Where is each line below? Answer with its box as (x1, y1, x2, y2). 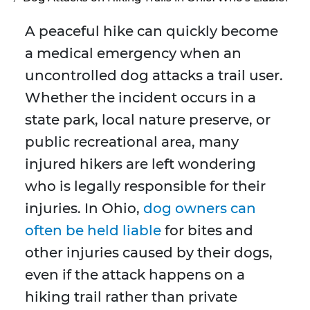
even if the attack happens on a (25, 266, 245, 284)
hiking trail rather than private (25, 289, 237, 306)
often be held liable (25, 222, 161, 239)
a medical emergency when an (25, 45, 241, 62)
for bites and (161, 222, 253, 239)
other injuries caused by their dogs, (25, 244, 273, 262)
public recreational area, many (25, 134, 239, 151)
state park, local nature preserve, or (25, 111, 271, 129)
